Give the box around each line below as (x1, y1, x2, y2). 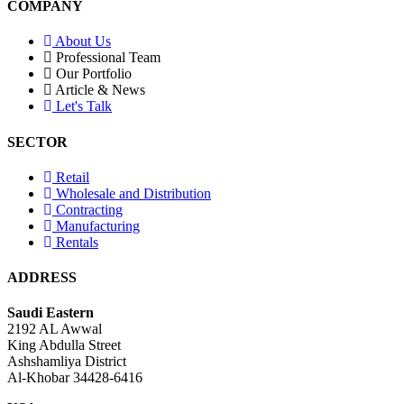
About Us (55, 33, 111, 50)
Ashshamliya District (7, 353, 126, 370)
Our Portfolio (56, 66, 132, 82)
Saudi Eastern (7, 305, 94, 321)
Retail (56, 169, 89, 185)
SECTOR (7, 133, 68, 150)
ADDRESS (7, 270, 77, 286)
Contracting (56, 201, 123, 217)
